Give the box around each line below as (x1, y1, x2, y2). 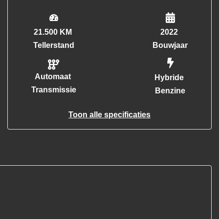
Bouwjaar (153, 41, 188, 49)
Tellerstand (33, 41, 74, 49)
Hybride (154, 73, 184, 82)
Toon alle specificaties (68, 110, 151, 119)
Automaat (35, 72, 71, 81)
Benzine (155, 87, 185, 95)
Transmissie (31, 86, 76, 94)
